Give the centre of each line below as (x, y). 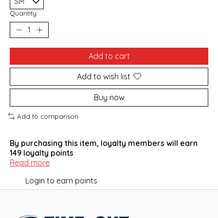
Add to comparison (47, 116)
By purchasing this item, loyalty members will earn (104, 143)
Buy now (109, 97)
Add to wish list (104, 76)
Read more (30, 162)
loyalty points (47, 153)
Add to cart (109, 56)
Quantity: (24, 13)
